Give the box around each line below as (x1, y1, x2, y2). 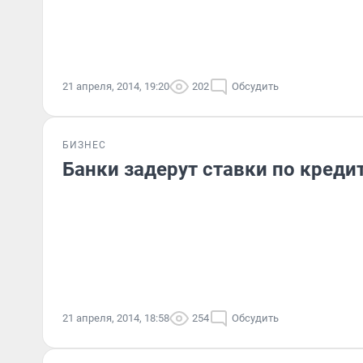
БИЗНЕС (62, 139, 106, 151)
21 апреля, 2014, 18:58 (62, 312, 169, 324)
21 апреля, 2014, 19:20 (62, 80, 169, 92)
